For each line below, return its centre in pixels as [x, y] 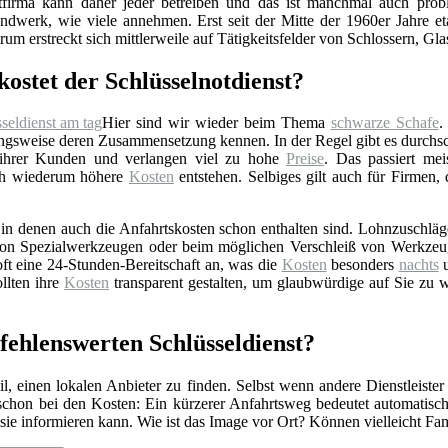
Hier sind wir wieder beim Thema [216, 123]
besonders [362, 265]
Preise [305, 159]
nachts [418, 265]
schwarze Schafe [384, 123]
